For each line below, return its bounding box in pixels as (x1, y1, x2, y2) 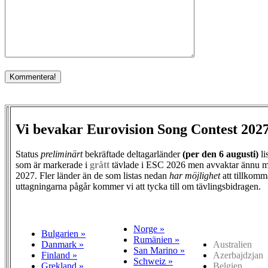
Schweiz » (133, 256, 173, 267)
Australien (213, 239, 252, 250)
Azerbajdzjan (213, 250, 263, 261)
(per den (182, 149, 219, 160)
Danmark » (41, 239, 84, 250)
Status (16, 149, 41, 160)
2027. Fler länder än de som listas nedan (16, 170, 169, 181)
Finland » (41, 250, 77, 261)
